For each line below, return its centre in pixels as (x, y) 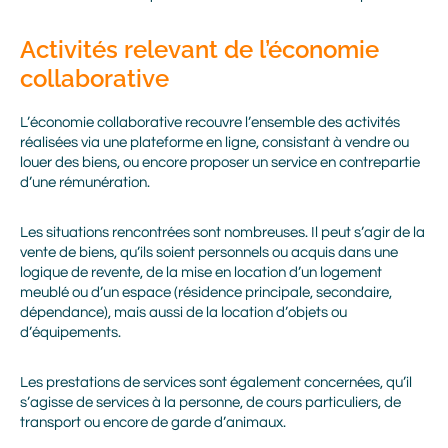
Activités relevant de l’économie (199, 49)
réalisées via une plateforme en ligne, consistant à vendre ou (214, 142)
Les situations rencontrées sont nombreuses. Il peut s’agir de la (222, 232)
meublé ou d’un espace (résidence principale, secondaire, (206, 292)
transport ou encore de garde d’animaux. (153, 422)
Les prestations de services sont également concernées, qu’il (216, 382)
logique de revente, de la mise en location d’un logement (201, 272)
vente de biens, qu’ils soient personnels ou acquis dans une (209, 252)
